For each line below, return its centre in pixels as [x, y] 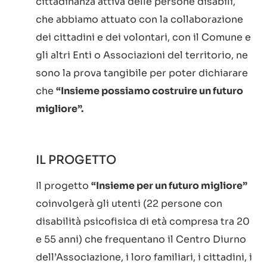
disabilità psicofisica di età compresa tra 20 [143, 222]
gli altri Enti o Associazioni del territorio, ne [142, 55]
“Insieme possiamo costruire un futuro [150, 91]
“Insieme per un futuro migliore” [169, 186]
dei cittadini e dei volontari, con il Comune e [143, 38]
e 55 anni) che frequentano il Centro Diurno [141, 240]
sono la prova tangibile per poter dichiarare [142, 73]
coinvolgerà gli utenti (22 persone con [129, 204]
